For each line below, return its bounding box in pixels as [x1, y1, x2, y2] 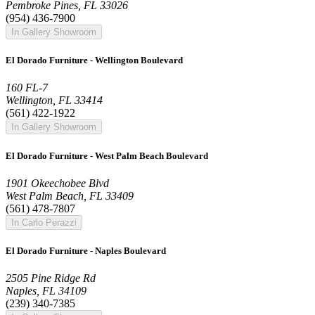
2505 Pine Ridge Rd [6, 272, 96, 285]
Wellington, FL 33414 [6, 94, 103, 107]
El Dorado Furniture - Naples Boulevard [6, 245, 166, 256]
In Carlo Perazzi [11, 217, 77, 228]
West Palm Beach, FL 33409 [6, 189, 134, 202]
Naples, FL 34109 [6, 285, 86, 297]
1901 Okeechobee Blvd [6, 176, 109, 189]
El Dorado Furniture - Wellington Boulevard [6, 55, 183, 66]
